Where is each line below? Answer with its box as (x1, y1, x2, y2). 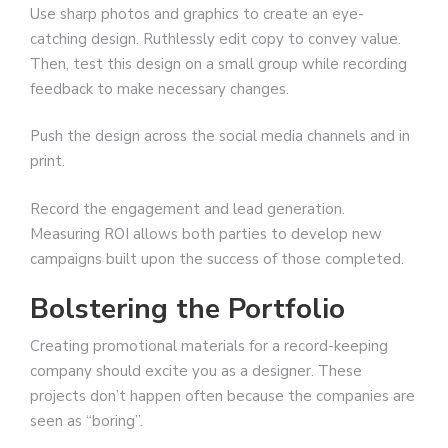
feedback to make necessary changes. (30, 78, 289, 99)
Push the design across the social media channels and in (30, 126, 410, 147)
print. (30, 151, 65, 172)
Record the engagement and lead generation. (30, 198, 345, 219)
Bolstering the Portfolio (30, 290, 345, 329)
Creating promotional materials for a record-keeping (30, 336, 388, 357)
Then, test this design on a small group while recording (30, 53, 407, 74)
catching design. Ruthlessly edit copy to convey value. (30, 28, 401, 49)
